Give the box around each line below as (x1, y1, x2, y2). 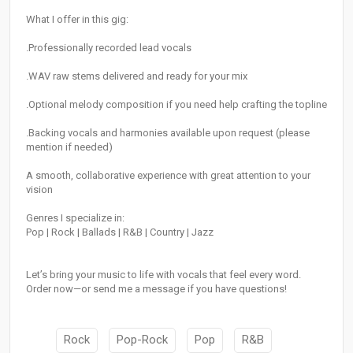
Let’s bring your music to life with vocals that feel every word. (26, 269, 301, 281)
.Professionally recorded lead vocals (26, 42, 191, 54)
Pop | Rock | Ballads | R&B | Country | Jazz (26, 226, 214, 239)
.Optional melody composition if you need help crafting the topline (26, 98, 327, 111)
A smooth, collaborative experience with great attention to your (26, 169, 310, 182)
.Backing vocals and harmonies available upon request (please (26, 127, 310, 139)
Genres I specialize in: (26, 212, 124, 225)
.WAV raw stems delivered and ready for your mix (26, 70, 247, 83)
